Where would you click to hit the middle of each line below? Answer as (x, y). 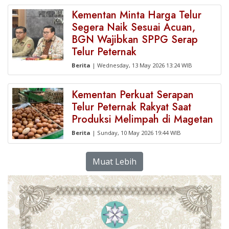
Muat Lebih (114, 162)
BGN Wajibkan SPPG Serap (135, 40)
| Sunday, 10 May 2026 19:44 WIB (136, 133)
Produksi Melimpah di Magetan (142, 119)
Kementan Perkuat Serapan (133, 95)
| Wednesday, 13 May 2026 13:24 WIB (141, 65)
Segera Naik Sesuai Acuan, (133, 27)
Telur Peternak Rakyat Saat (131, 107)
